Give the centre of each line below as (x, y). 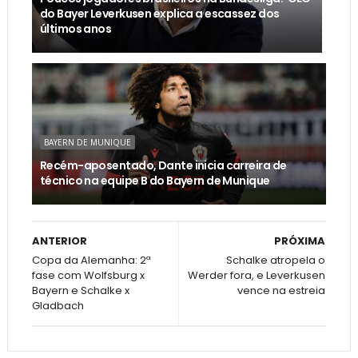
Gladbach (58, 305)
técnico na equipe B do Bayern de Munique (155, 180)
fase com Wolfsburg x (88, 275)
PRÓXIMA (300, 241)
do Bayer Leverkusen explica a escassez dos (159, 13)
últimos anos (76, 28)
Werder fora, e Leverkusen (257, 275)
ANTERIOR (59, 241)
